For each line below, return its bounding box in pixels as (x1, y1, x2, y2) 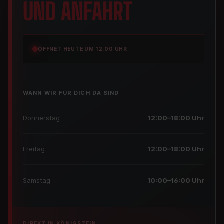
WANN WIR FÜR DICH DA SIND (23, 89, 119, 96)
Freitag (23, 145, 45, 153)
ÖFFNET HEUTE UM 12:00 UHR (38, 45, 127, 52)
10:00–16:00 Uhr (147, 176, 204, 184)
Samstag (23, 176, 50, 184)
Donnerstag (23, 114, 60, 122)
